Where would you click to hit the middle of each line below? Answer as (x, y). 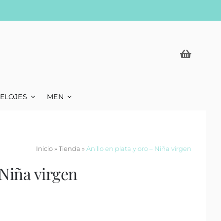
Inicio (44, 148)
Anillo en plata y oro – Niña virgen (139, 148)
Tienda (69, 148)
